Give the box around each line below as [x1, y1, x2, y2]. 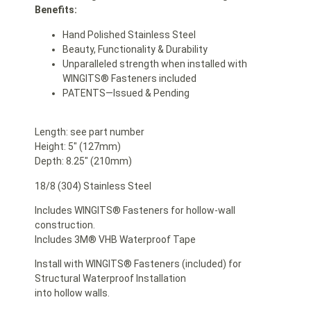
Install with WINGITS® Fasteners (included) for [35, 258, 242, 270]
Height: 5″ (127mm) [35, 141, 121, 153]
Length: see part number [35, 126, 144, 138]
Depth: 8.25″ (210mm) [35, 155, 132, 167]
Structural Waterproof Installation [35, 273, 186, 285]
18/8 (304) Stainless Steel [35, 180, 151, 192]
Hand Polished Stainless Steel [62, 28, 196, 40]
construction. [35, 219, 95, 230]
